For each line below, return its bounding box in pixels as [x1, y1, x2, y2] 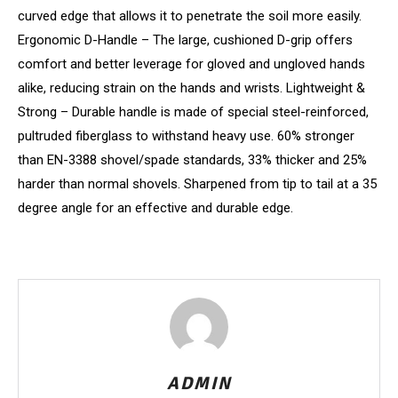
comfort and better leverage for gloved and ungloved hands [18, 55, 365, 72]
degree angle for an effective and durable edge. [18, 199, 293, 216]
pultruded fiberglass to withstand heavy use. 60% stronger [18, 127, 354, 144]
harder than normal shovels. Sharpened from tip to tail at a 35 [18, 175, 377, 192]
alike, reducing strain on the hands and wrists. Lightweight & [18, 79, 365, 96]
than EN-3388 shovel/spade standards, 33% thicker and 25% [18, 151, 367, 168]
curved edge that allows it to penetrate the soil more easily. [18, 7, 362, 24]
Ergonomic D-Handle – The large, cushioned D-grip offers [18, 31, 353, 48]
